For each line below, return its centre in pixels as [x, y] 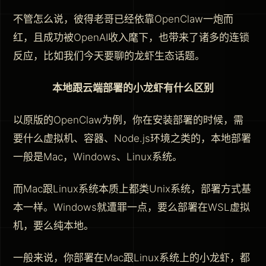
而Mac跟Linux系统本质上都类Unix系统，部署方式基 [132, 189]
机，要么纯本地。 [53, 226]
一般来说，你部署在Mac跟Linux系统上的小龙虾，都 [132, 257]
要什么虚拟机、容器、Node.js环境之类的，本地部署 [132, 139]
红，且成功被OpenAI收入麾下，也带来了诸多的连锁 [131, 38]
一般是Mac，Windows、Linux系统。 [98, 157]
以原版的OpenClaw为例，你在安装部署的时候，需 [128, 120]
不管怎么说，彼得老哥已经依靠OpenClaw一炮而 [123, 19]
